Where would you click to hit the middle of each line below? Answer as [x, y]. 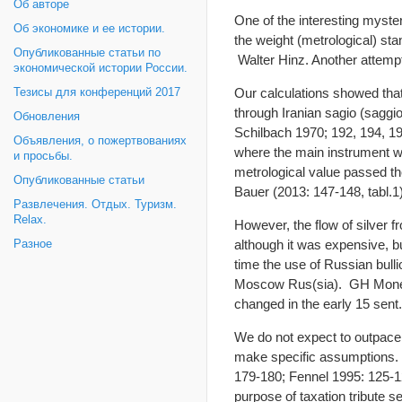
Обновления [47, 117]
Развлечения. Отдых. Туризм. [95, 205]
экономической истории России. [100, 68]
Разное [33, 244]
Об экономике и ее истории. [89, 29]
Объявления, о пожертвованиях [100, 141]
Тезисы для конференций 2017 [97, 92]
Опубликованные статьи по [87, 53]
